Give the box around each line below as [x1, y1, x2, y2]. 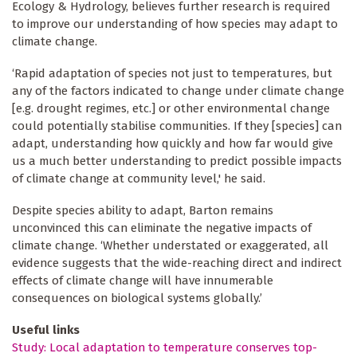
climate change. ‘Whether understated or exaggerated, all [12, 238, 328, 253]
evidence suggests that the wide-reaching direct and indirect [12, 256, 342, 271]
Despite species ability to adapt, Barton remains [12, 203, 273, 218]
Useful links [12, 323, 80, 338]
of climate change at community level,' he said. [12, 171, 265, 186]
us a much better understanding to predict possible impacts [12, 154, 342, 169]
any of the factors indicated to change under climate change [12, 84, 344, 99]
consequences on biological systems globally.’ [12, 291, 262, 306]
